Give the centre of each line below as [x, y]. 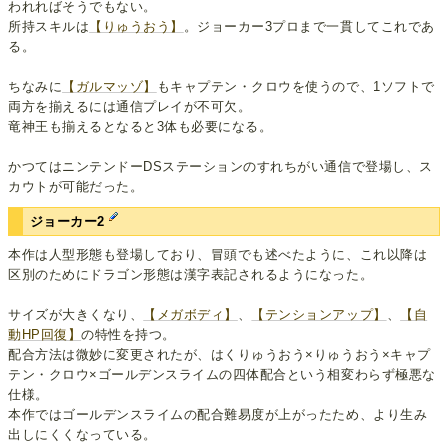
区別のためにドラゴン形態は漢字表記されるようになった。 [191, 274]
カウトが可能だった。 [76, 187]
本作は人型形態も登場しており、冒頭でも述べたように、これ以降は [218, 254]
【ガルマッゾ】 [109, 87]
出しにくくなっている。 [82, 434]
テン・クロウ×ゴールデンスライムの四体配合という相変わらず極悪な [222, 374]
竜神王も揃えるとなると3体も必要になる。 [140, 127]
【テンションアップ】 [319, 314]
